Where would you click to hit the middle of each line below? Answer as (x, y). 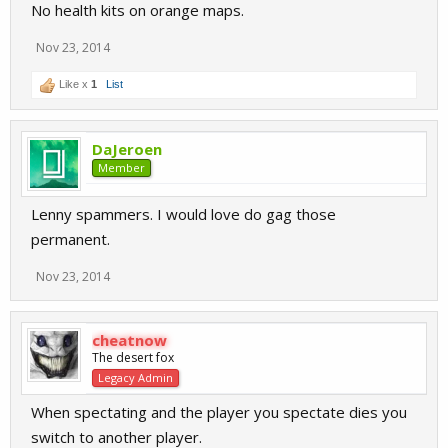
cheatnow (129, 340)
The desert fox (133, 357)
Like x (73, 84)
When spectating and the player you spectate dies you (219, 412)
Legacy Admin (135, 377)
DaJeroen (127, 149)
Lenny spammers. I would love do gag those (183, 214)
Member (121, 167)
